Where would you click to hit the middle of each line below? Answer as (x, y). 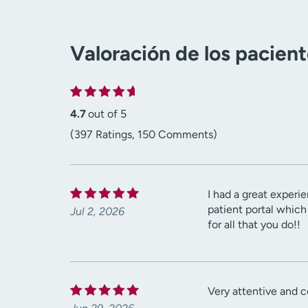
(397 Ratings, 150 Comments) (144, 135)
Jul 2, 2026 (97, 212)
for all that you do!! (254, 225)
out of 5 (107, 114)
